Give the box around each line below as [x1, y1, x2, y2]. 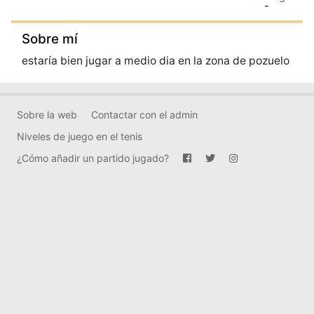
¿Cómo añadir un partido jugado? [17, 152, 169, 165]
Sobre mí [22, 31, 78, 48]
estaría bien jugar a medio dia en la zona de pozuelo [22, 54, 290, 68]
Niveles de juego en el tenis [17, 130, 142, 143]
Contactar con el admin [91, 109, 198, 121]
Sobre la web [17, 109, 77, 121]
